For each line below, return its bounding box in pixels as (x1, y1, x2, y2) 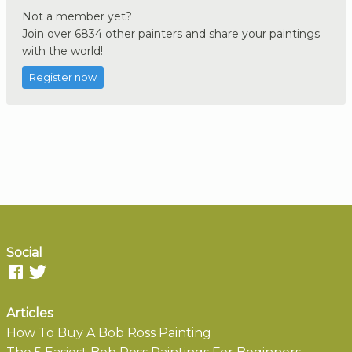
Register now (29, 71, 97, 83)
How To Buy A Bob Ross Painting (6, 324, 211, 340)
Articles (6, 305, 53, 321)
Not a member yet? (22, 9, 132, 24)
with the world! (22, 43, 103, 58)
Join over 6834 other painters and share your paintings (22, 26, 320, 41)
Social (6, 244, 42, 260)
